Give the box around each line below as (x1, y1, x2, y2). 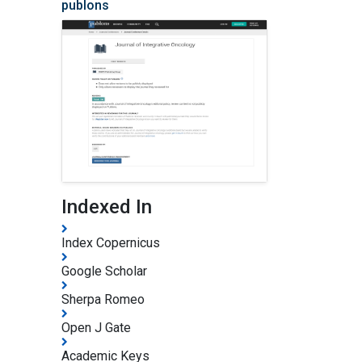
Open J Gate (61, 319, 131, 335)
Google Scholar (61, 263, 147, 279)
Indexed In (61, 195, 152, 218)
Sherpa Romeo (61, 291, 145, 307)
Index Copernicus (61, 234, 160, 250)
